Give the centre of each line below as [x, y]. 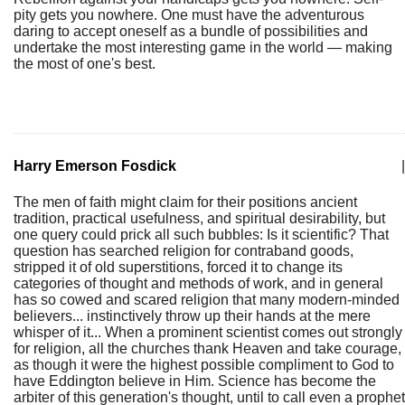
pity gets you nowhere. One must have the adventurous [189, 15]
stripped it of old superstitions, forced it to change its [178, 267]
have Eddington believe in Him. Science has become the [195, 381]
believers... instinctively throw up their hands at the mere [192, 316]
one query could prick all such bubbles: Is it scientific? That [201, 235]
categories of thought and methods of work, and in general [198, 283]
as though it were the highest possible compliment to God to [204, 365]
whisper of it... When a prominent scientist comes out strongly [208, 332]
